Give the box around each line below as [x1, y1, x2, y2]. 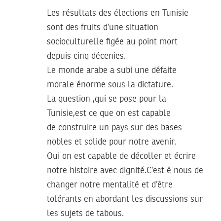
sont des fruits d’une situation [47, 23, 158, 32]
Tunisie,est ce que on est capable [47, 109, 171, 118]
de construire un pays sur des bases [47, 123, 182, 132]
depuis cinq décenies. [47, 51, 126, 61]
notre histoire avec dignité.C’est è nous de [47, 166, 203, 175]
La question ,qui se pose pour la [47, 94, 166, 104]
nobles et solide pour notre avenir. [47, 137, 176, 147]
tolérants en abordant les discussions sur [47, 194, 203, 204]
